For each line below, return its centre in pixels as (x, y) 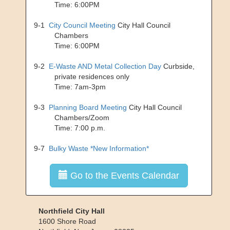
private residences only (92, 76)
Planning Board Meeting (88, 107)
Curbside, (178, 66)
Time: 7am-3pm (80, 87)
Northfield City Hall (72, 211)
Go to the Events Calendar (123, 175)
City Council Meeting (82, 25)
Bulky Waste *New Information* (99, 148)
